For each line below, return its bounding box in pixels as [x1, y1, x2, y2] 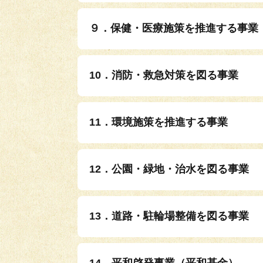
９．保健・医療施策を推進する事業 [89, 22, 258, 34]
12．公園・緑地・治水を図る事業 [89, 163, 249, 175]
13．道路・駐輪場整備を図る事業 [89, 210, 249, 222]
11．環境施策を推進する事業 [89, 116, 228, 128]
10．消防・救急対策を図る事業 [89, 69, 238, 81]
